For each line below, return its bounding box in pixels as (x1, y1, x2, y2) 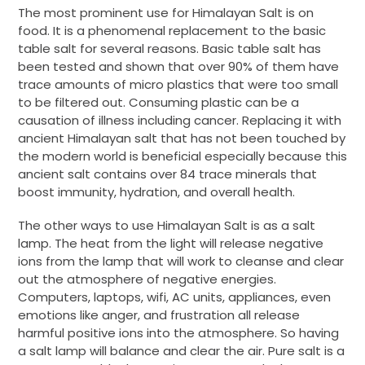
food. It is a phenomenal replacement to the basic (18, 22, 326, 39)
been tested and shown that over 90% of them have (18, 58, 339, 75)
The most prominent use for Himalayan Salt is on (18, 4, 314, 21)
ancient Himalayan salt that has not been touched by (18, 130, 345, 147)
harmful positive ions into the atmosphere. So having (18, 324, 339, 342)
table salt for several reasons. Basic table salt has (18, 40, 321, 57)
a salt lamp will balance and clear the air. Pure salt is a (18, 342, 345, 360)
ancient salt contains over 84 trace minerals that (18, 165, 317, 182)
